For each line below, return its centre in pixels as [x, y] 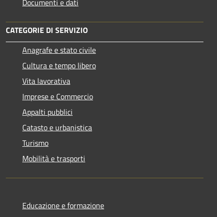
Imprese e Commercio [58, 96]
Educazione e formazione [63, 205]
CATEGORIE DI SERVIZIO [47, 30]
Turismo [35, 143]
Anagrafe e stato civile [59, 50]
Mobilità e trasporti [54, 158]
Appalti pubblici [47, 112]
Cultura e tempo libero [59, 65]
